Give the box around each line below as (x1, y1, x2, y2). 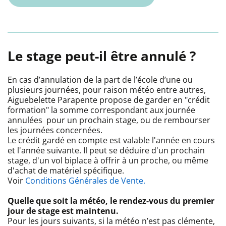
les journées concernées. (8, 124, 104, 136)
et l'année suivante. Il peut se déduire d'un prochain (8, 144, 205, 156)
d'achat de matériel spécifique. (8, 164, 124, 176)
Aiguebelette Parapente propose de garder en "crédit (8, 94, 210, 105)
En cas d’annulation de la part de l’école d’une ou (8, 74, 193, 85)
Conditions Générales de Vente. (25, 175, 145, 186)
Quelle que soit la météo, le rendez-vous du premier (8, 195, 214, 206)
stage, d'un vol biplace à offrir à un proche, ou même (8, 154, 208, 166)
